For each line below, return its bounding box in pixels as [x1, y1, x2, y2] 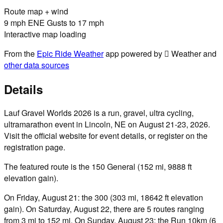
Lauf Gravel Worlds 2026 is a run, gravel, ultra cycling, [4, 107, 194, 119]
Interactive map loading [4, 28, 86, 40]
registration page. [4, 141, 65, 153]
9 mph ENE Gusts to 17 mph [4, 16, 104, 28]
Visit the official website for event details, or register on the [4, 130, 208, 142]
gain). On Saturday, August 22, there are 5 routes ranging [4, 203, 204, 215]
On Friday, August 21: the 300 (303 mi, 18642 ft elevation [4, 192, 203, 204]
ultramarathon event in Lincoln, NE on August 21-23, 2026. [4, 118, 210, 130]
